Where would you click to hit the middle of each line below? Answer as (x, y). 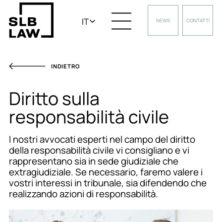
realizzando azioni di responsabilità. (83, 194)
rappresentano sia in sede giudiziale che (93, 161)
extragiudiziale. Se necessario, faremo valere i (106, 172)
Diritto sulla (54, 98)
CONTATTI (198, 20)
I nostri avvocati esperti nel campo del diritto (102, 139)
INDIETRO (65, 66)
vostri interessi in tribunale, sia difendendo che (108, 183)
